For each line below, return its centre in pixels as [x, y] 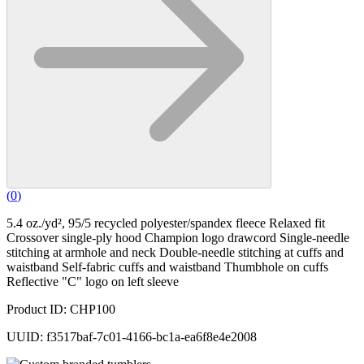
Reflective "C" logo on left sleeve [93, 282]
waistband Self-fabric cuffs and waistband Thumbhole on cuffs [167, 267]
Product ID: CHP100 [61, 310]
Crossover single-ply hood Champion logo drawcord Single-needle [178, 238]
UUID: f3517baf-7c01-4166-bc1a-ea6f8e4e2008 [132, 337]
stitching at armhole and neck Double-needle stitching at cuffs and [175, 253]
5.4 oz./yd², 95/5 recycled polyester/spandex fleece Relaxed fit [166, 223]
